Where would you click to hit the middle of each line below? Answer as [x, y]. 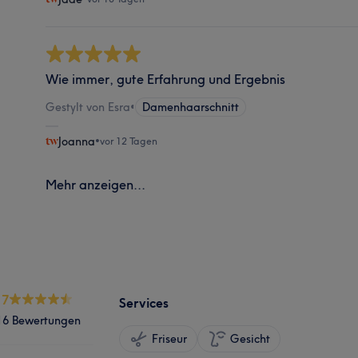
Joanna [77, 141]
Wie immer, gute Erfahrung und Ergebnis [166, 79]
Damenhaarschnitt [191, 107]
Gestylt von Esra [88, 107]
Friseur [169, 338]
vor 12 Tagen [129, 141]
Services [144, 302]
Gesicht [250, 338]
